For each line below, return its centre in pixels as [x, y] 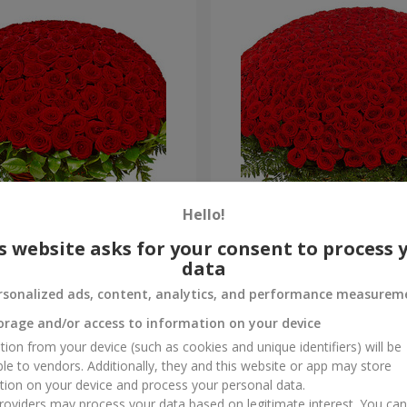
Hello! [203, 214]
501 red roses [264, 235]
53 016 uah [251, 276]
